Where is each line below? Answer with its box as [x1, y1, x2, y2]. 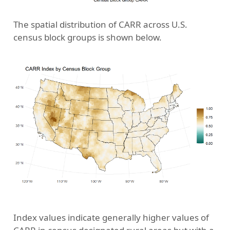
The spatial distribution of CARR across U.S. [13, 18, 187, 30]
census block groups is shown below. [13, 31, 162, 43]
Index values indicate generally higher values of [13, 211, 209, 223]
